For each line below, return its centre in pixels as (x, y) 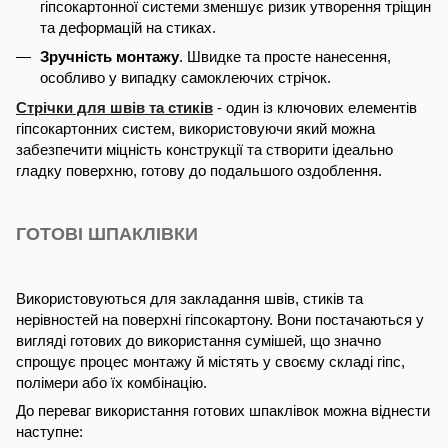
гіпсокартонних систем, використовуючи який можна (195, 128)
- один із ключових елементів (315, 107)
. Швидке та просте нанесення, (285, 57)
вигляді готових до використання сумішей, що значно (198, 340)
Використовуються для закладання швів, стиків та (189, 298)
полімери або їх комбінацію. (111, 382)
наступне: (49, 431)
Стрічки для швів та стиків (114, 107)
